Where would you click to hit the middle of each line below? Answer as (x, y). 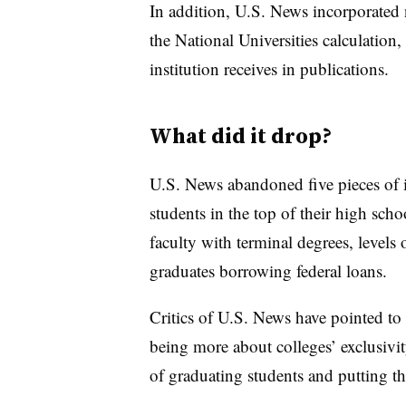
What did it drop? (240, 135)
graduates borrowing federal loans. (268, 270)
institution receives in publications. (269, 68)
